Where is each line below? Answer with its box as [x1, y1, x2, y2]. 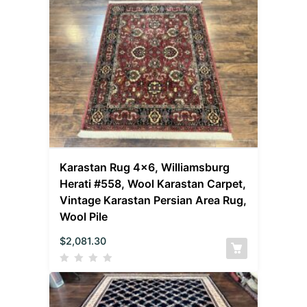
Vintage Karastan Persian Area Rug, [60, 193, 247, 208]
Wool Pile [60, 210, 108, 224]
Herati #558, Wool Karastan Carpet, [60, 177, 247, 191]
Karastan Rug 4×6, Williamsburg [60, 160, 230, 175]
